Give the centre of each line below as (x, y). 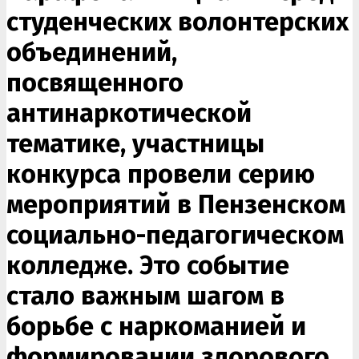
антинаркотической (129, 113)
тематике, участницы (135, 143)
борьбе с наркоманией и (156, 326)
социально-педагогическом (175, 235)
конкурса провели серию (161, 174)
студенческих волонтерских (177, 22)
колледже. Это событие (148, 265)
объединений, (92, 52)
